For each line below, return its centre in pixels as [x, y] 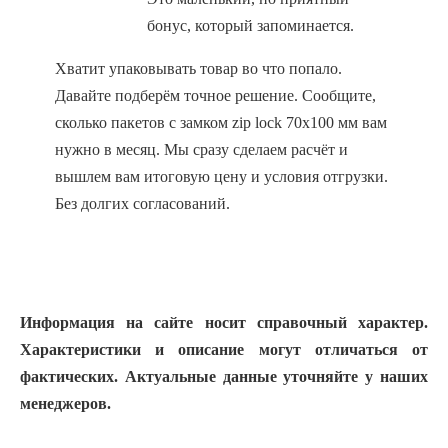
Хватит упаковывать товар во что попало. [198, 68]
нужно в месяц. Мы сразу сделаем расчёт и [201, 149]
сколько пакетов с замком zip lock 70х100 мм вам [221, 122]
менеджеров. [65, 403]
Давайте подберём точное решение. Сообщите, [215, 95]
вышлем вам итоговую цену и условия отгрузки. [221, 176]
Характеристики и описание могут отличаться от [224, 349]
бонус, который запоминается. [250, 25]
